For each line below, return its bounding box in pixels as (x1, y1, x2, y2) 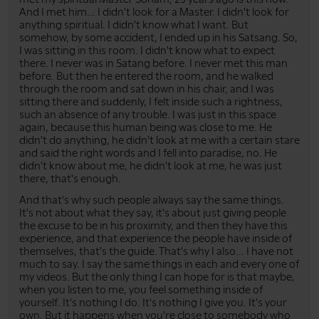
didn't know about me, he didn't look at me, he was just (19, 159, 282, 172)
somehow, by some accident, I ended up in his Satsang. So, (19, 31, 298, 44)
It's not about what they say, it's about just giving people (19, 206, 286, 219)
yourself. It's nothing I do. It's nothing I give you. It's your (19, 296, 287, 309)
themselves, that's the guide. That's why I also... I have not (19, 244, 293, 258)
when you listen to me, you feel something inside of (19, 283, 263, 296)
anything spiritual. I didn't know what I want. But (19, 18, 249, 31)
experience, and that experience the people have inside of (19, 231, 292, 245)
